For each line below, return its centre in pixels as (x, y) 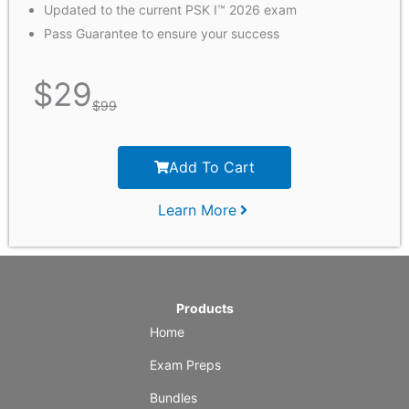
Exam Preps (185, 365)
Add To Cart (212, 168)
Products (204, 309)
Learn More (197, 210)
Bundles (173, 398)
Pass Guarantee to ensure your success (162, 33)
